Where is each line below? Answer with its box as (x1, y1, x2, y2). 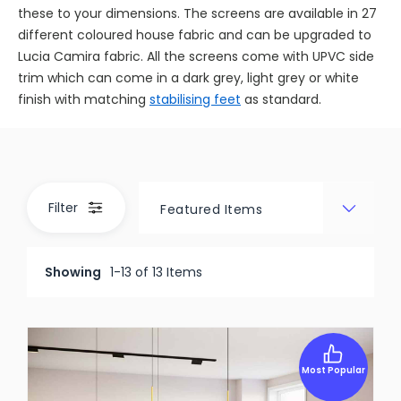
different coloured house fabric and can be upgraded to (17, 26, 371, 44)
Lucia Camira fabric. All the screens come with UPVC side (17, 47, 374, 65)
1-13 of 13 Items (110, 262, 203, 281)
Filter (48, 199, 79, 217)
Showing (45, 262, 102, 281)
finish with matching (17, 90, 149, 108)
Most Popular (301, 364, 365, 376)
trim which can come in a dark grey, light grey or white (17, 69, 359, 87)
